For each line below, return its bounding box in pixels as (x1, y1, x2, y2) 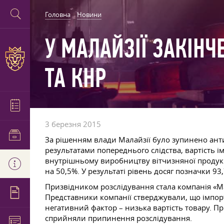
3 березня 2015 (45, 119, 101, 129)
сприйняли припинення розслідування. (45, 213, 192, 223)
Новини (77, 10, 101, 19)
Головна (45, 10, 70, 19)
